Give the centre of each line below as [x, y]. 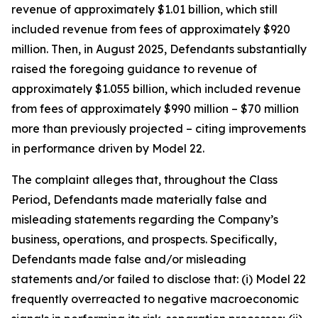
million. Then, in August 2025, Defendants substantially [159, 49]
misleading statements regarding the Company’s [145, 219]
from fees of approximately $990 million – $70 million [155, 109]
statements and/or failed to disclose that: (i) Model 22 [159, 279]
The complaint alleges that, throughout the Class [144, 180]
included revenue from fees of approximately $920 [151, 29]
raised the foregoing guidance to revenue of [134, 69]
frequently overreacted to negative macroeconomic [155, 299]
